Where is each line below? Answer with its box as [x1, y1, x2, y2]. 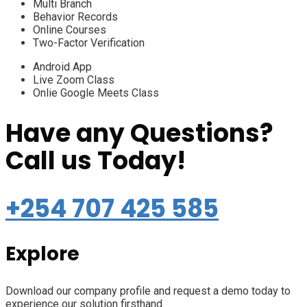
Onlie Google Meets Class [33, 86, 159, 99]
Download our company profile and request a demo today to [5, 284, 291, 297]
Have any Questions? [5, 115, 273, 151]
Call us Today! [5, 143, 186, 178]
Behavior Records [33, 10, 118, 23]
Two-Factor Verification [33, 36, 145, 49]
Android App [33, 60, 92, 73]
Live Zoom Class [33, 73, 114, 86]
